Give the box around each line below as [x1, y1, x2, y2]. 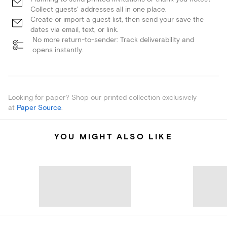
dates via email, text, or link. [30, 25, 119, 34]
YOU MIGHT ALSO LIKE [54, 132, 173, 142]
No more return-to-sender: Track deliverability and [32, 35, 194, 45]
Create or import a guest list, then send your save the [30, 15, 204, 24]
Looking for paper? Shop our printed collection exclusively [8, 93, 197, 102]
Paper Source [17, 103, 61, 112]
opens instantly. [32, 46, 83, 55]
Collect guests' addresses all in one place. [30, 5, 167, 14]
